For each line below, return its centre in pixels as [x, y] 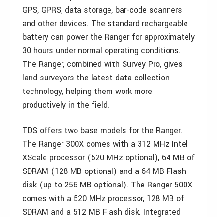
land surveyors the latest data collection [96, 78]
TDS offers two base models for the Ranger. [102, 131]
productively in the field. [66, 105]
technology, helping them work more [87, 91]
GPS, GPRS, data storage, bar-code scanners [102, 10]
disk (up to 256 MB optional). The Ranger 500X [107, 185]
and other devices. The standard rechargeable [105, 23]
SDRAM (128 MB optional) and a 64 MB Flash [104, 171]
